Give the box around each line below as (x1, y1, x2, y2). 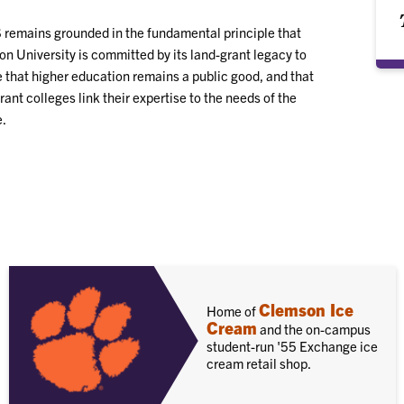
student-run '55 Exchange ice (207, 337, 378, 354)
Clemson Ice (259, 298, 353, 320)
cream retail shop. (207, 354, 311, 372)
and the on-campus (257, 320, 371, 337)
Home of (207, 302, 259, 319)
